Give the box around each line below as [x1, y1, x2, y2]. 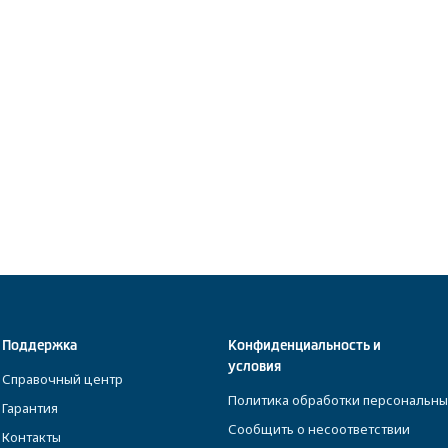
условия [228, 358, 281, 375]
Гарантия [2, 399, 59, 418]
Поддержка [2, 337, 78, 354]
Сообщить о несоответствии [228, 420, 410, 439]
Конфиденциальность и [228, 337, 381, 354]
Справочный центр [2, 370, 124, 389]
